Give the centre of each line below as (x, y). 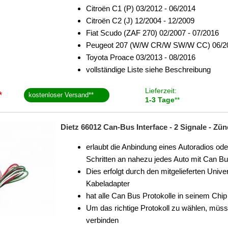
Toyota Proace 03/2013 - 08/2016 (141, 57)
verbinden (102, 220)
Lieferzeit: (161, 91)
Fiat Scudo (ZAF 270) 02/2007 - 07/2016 (152, 33)
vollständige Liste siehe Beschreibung (148, 69)
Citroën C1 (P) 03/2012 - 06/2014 (141, 8)
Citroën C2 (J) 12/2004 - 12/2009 (140, 21)
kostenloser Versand (59, 95)
